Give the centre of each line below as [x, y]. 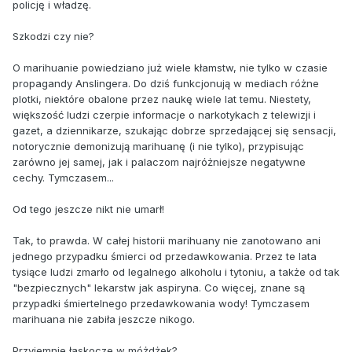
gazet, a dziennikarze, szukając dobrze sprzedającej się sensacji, [174, 130]
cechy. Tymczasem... [63, 177]
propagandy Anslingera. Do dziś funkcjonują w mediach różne [166, 83]
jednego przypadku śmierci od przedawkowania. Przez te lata [165, 256]
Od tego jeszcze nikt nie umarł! [88, 209]
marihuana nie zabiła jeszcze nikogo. [104, 319]
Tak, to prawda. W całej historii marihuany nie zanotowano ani [167, 240]
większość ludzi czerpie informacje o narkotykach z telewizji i [164, 114]
